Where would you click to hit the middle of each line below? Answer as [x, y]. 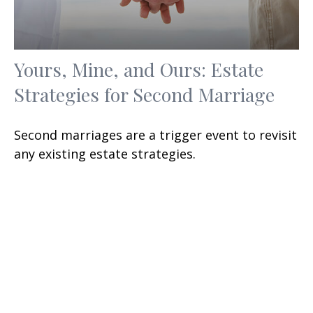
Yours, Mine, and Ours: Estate [139, 69]
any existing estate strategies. [105, 153]
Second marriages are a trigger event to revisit [155, 134]
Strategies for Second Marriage [144, 94]
